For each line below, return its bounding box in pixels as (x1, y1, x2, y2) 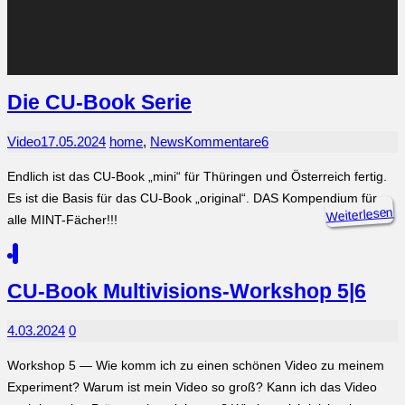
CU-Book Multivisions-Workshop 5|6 (7, 280, 366, 304)
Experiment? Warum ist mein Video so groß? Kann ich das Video (7, 380, 377, 395)
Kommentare (184, 133, 261, 149)
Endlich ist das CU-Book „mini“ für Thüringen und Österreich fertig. (7, 168, 387, 184)
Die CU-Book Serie (7, 91, 192, 115)
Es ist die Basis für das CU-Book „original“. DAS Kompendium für (7, 190, 377, 205)
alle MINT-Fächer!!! (7, 212, 118, 227)
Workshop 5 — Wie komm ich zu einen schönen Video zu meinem (7, 358, 384, 373)
